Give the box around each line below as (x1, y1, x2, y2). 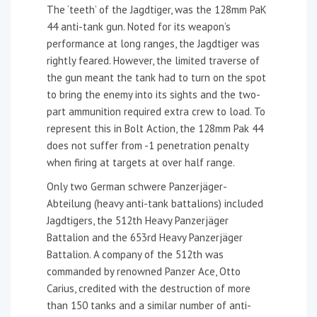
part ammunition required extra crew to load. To (47, 104, 265, 118)
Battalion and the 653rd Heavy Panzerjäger (47, 230, 243, 244)
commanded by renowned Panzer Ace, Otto (47, 264, 241, 278)
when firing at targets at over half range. (47, 155, 235, 169)
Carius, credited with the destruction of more (47, 281, 250, 295)
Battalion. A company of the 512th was (47, 247, 224, 261)
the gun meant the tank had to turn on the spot (47, 70, 266, 84)
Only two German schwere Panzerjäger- (47, 179, 227, 193)
